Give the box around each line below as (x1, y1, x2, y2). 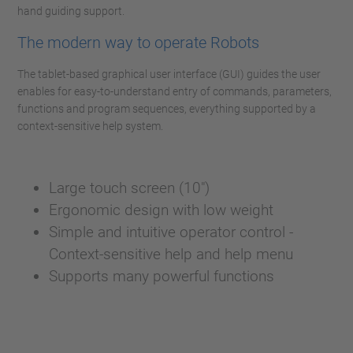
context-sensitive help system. (17, 120, 163, 132)
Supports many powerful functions (49, 267, 274, 285)
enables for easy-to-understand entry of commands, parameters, (17, 85, 332, 98)
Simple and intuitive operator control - (49, 223, 293, 241)
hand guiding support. (17, 5, 124, 17)
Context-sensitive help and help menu (49, 245, 293, 263)
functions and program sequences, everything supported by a (17, 102, 316, 115)
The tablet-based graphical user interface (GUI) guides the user (17, 68, 321, 80)
